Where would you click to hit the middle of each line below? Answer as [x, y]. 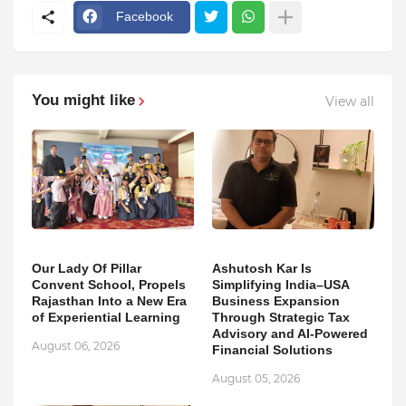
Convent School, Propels [109, 284]
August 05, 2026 [256, 378]
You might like [83, 100]
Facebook [145, 17]
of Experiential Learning [106, 317]
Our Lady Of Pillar [87, 268]
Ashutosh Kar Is [262, 268]
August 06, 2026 [76, 345]
